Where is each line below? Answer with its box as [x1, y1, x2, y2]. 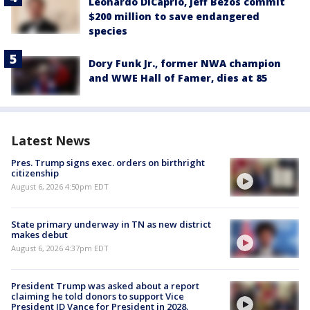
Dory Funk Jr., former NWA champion [89, 57, 281, 71]
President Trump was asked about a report [11, 280, 199, 293]
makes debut [11, 228, 68, 241]
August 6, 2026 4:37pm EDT [11, 242, 109, 253]
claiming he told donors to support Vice [11, 290, 184, 303]
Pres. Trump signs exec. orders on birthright [11, 156, 205, 169]
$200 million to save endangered [89, 10, 259, 24]
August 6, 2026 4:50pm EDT [11, 181, 109, 192]
